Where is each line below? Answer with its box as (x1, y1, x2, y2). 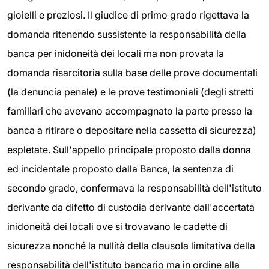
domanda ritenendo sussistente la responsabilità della (7, 28, 246, 41)
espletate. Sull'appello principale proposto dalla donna (7, 144, 251, 156)
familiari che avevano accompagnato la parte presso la (7, 105, 252, 118)
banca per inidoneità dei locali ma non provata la (7, 47, 224, 60)
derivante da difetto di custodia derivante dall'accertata (7, 201, 255, 214)
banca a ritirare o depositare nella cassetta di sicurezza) (7, 124, 256, 137)
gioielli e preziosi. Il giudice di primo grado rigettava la (7, 9, 249, 22)
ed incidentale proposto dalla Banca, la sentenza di (7, 163, 234, 175)
